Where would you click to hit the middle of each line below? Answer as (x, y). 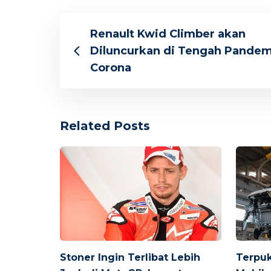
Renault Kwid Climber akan (168, 34)
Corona (111, 68)
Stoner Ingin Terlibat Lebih (130, 258)
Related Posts (105, 126)
